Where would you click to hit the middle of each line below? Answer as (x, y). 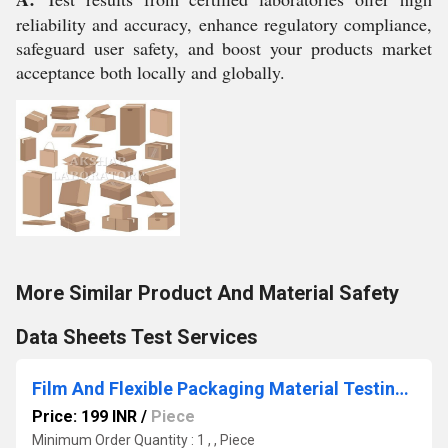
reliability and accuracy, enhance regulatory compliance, (224, 24)
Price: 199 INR (84, 416)
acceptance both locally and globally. (150, 72)
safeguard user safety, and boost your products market (224, 48)
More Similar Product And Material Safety (207, 293)
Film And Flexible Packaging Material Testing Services (402, 388)
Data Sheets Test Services (137, 337)
